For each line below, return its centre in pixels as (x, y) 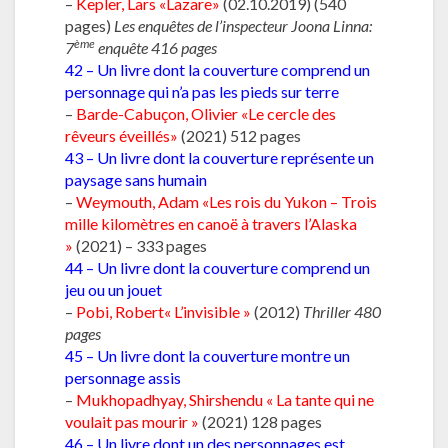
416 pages (184, 47)
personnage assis (123, 377)
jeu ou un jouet (113, 289)
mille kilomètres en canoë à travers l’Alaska (211, 223)
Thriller (327, 311)
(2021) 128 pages (262, 421)
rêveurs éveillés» (121, 135)
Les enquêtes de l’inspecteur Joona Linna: (243, 25)
